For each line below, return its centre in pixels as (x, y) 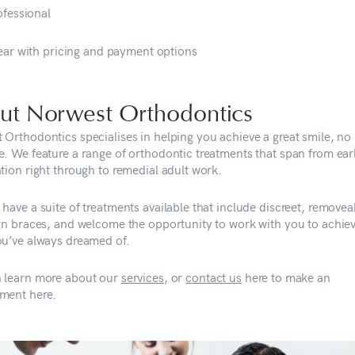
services (142, 277)
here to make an (286, 277)
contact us (214, 277)
